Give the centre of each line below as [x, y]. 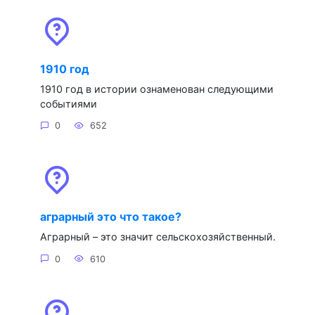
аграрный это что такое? [110, 216]
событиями [68, 103]
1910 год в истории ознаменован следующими [156, 89]
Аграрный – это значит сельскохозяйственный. [157, 237]
